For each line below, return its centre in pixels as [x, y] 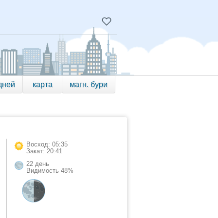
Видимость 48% [50, 171]
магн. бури [89, 84]
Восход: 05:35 [47, 144]
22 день [38, 164]
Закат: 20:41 [44, 151]
